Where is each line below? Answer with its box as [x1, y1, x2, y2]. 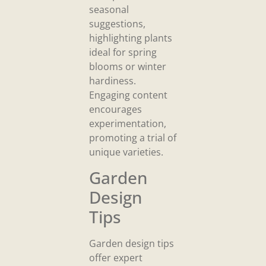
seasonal [89, 3, 129, 17]
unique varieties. [89, 145, 163, 159]
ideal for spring [89, 46, 157, 59]
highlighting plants [89, 31, 172, 45]
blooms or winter [89, 60, 166, 74]
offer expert [89, 251, 142, 264]
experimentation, [89, 117, 166, 131]
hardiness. [89, 74, 136, 88]
